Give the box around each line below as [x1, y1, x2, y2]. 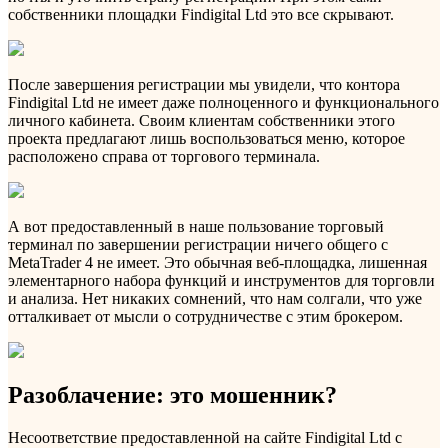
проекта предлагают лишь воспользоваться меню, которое [8, 130, 405, 148]
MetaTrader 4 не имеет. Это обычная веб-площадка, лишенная [8, 254, 427, 272]
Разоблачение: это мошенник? [8, 382, 337, 409]
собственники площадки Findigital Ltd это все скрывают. [8, 6, 394, 24]
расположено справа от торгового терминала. [8, 148, 320, 166]
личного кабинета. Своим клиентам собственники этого [8, 112, 395, 130]
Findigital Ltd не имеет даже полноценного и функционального [8, 94, 439, 112]
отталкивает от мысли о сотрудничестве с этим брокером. [8, 308, 403, 326]
